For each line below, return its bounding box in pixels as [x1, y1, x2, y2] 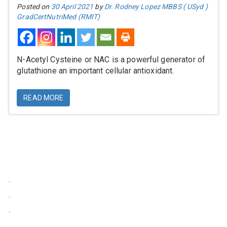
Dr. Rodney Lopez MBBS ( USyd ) [104, 3, 208, 11]
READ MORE [23, 94, 64, 102]
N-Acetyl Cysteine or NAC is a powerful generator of [17, 55, 206, 64]
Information [9, 160, 64, 172]
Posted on [17, 3, 51, 11]
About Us [16, 193, 47, 201]
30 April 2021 [51, 3, 94, 11]
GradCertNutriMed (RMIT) [17, 13, 100, 21]
